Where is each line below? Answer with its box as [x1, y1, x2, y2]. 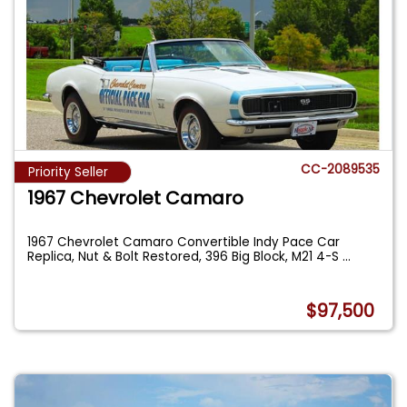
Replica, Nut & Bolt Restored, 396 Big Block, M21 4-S [27, 247, 343, 265]
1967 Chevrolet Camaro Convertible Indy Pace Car [27, 233, 341, 251]
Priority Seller [28, 164, 108, 182]
